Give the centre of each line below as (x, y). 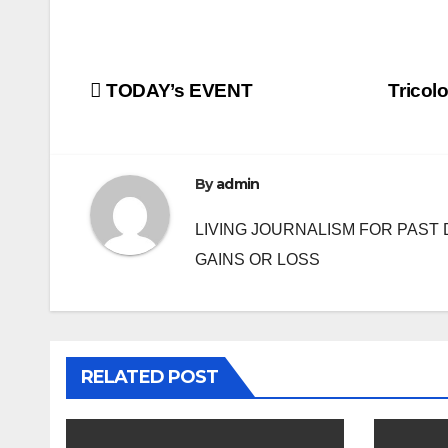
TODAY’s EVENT (177, 91)
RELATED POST (150, 377)
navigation (170, 139)
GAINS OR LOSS (257, 260)
